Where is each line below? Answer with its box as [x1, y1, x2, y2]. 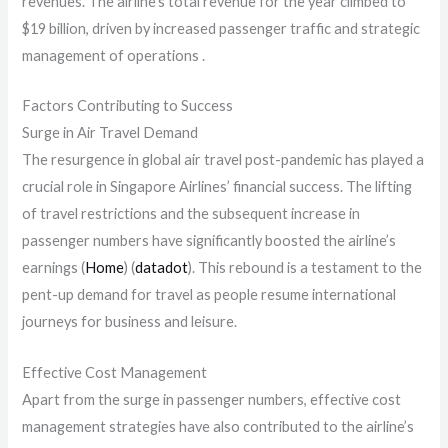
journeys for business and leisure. [22, 313, 238, 331]
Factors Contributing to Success [22, 97, 234, 115]
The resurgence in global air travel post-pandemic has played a [22, 151, 425, 169]
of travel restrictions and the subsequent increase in [22, 205, 361, 223]
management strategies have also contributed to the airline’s [22, 417, 415, 435]
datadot [135, 259, 189, 277]
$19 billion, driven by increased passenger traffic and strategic [22, 19, 421, 37]
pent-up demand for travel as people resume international [22, 286, 397, 304]
